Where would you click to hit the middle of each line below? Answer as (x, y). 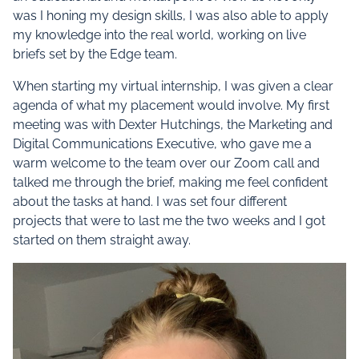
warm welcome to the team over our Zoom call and (166, 163)
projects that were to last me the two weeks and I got (169, 221)
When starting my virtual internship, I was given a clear (173, 86)
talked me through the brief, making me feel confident (170, 182)
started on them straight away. (102, 240)
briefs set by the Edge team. (95, 54)
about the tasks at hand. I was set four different (150, 202)
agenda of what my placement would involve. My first (171, 105)
